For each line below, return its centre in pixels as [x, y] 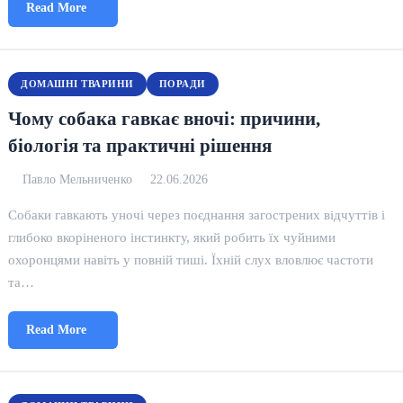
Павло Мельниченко [78, 179]
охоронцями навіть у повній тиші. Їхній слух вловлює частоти [191, 260]
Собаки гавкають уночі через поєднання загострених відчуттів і [197, 215]
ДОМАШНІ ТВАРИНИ [77, 84]
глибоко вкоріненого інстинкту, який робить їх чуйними [172, 237]
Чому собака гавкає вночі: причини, [165, 118]
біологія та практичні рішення [140, 145]
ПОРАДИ [182, 84]
